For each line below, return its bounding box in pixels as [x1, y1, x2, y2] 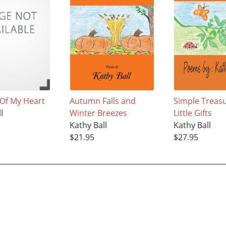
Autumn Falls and [70, 95, 136, 106]
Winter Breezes [70, 107, 128, 119]
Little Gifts [174, 107, 212, 119]
